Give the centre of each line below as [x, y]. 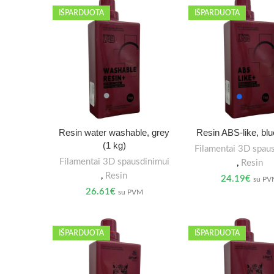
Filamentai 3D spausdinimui [114, 161]
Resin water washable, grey [114, 132]
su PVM [130, 192]
